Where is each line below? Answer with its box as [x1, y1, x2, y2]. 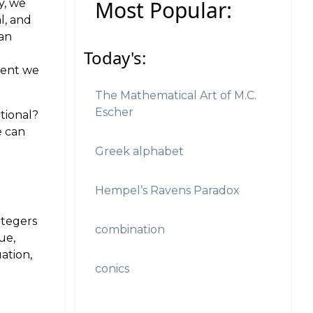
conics [94, 262, 129, 276]
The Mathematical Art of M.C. [94, 89, 256, 103]
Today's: [83, 46, 146, 70]
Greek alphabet [94, 145, 184, 159]
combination [94, 223, 165, 237]
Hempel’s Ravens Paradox [94, 184, 240, 198]
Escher [94, 105, 133, 119]
